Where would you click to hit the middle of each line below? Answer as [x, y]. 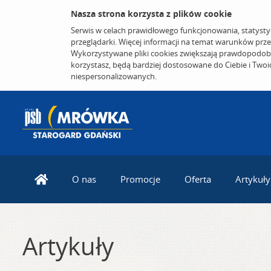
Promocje [140, 179]
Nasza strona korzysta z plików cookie [151, 14]
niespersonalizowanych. [114, 76]
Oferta [198, 179]
